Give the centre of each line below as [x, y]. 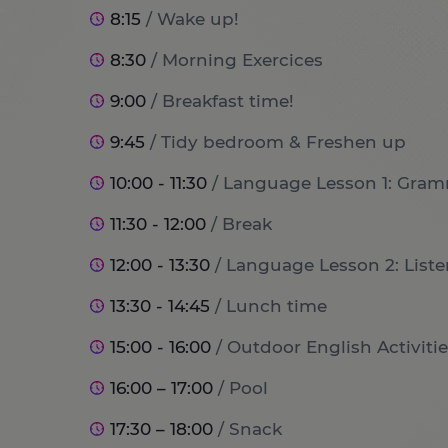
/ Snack [249, 429]
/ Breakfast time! [222, 101]
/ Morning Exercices [236, 60]
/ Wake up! [192, 19]
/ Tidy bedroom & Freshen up [277, 142]
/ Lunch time [270, 306]
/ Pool [242, 388]
